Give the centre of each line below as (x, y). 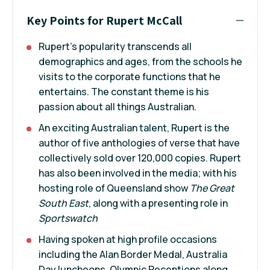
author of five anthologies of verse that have (139, 143)
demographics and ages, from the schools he (140, 61)
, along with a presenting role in (158, 203)
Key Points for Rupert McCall (104, 20)
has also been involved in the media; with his (138, 173)
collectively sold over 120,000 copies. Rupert (140, 158)
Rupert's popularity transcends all (115, 46)
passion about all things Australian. (118, 106)
